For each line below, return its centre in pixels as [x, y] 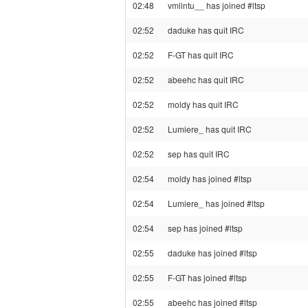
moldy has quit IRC [203, 104]
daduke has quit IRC [206, 30]
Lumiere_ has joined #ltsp [216, 203]
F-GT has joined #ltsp [207, 277]
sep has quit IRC [199, 154]
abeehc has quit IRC [206, 79]
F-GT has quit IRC [201, 55]
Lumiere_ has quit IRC [210, 129]
